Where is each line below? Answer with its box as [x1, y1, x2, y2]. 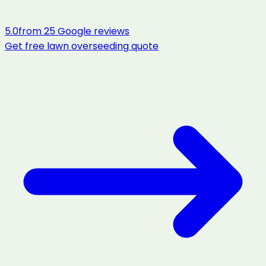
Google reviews [55, 24, 129, 38]
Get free [5, 39, 47, 53]
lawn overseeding [47, 39, 129, 53]
